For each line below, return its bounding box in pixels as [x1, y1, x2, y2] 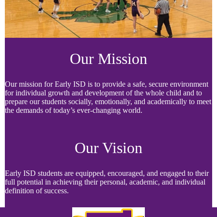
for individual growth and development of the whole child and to [5, 89, 202, 97]
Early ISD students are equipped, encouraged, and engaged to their [5, 169, 209, 177]
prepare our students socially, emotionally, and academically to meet [5, 97, 211, 106]
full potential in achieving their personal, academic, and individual [5, 178, 205, 186]
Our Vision [75, 139, 142, 156]
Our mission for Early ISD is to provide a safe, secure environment [5, 80, 208, 88]
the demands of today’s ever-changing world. [5, 106, 142, 114]
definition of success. [5, 186, 69, 195]
